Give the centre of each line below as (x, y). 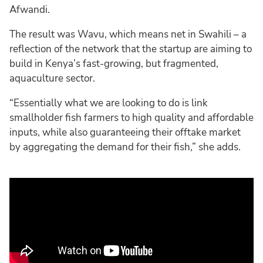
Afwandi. (30, 9)
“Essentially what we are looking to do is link (109, 103)
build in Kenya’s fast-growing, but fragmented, (114, 63)
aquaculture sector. (52, 78)
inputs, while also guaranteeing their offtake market (125, 132)
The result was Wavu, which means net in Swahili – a (128, 34)
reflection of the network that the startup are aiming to (131, 49)
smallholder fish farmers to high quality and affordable (131, 117)
